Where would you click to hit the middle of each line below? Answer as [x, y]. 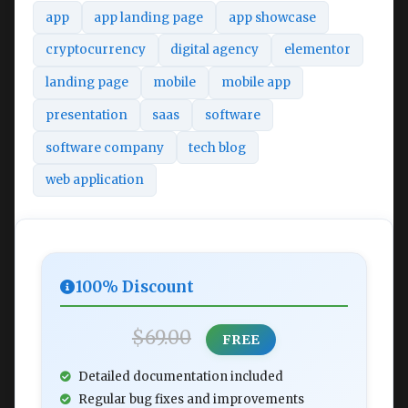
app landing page [149, 17]
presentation [86, 115]
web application [94, 180]
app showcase [272, 17]
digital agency [215, 50]
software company [104, 148]
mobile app [255, 83]
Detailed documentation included [181, 376]
